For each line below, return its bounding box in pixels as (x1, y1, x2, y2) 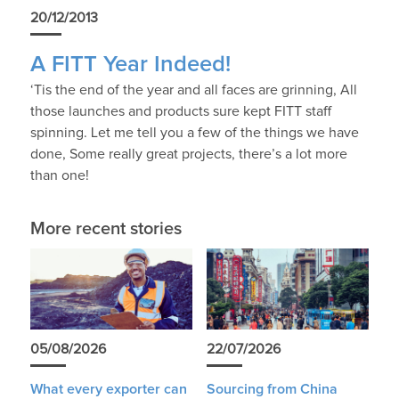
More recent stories (29, 219, 182, 238)
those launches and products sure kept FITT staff (29, 103, 331, 118)
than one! (29, 167, 89, 183)
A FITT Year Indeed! (29, 53, 231, 76)
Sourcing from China (206, 381, 338, 396)
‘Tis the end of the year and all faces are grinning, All (29, 82, 357, 97)
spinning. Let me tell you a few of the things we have (29, 125, 359, 140)
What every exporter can (29, 381, 187, 396)
